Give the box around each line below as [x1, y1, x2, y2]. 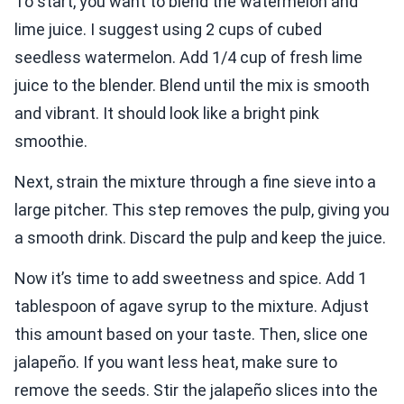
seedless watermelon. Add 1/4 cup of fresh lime [14, 48, 363, 68]
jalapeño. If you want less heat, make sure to [14, 353, 337, 372]
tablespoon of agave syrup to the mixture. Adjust [14, 297, 369, 317]
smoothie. [14, 132, 87, 151]
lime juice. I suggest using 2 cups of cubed [14, 20, 322, 40]
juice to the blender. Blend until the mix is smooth [14, 76, 370, 96]
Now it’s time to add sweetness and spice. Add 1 [14, 269, 367, 289]
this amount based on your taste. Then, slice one [14, 325, 368, 344]
